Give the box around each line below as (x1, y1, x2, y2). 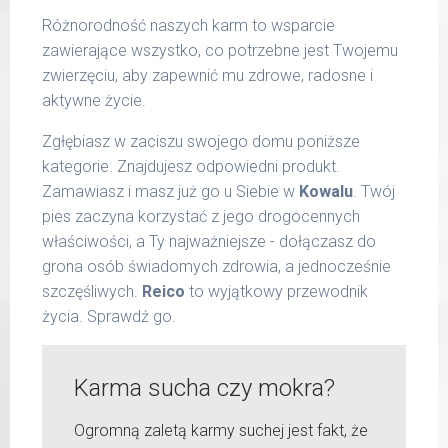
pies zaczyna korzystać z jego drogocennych (42, 207, 360, 226)
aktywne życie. (42, 91, 146, 110)
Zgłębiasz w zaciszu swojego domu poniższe (42, 132, 360, 151)
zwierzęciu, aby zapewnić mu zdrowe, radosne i (42, 66, 373, 85)
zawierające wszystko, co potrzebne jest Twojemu (42, 41, 398, 60)
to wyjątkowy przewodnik (185, 282, 368, 301)
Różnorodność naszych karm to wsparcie (42, 16, 335, 35)
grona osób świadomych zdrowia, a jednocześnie (42, 257, 391, 276)
